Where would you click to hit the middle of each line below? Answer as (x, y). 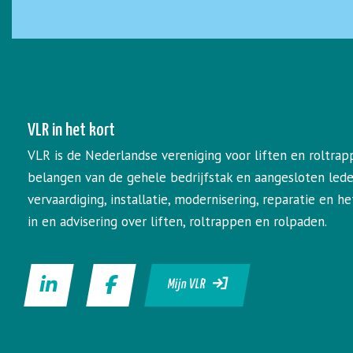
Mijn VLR (190, 285)
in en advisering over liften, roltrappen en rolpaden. (177, 221)
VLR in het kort (71, 130)
